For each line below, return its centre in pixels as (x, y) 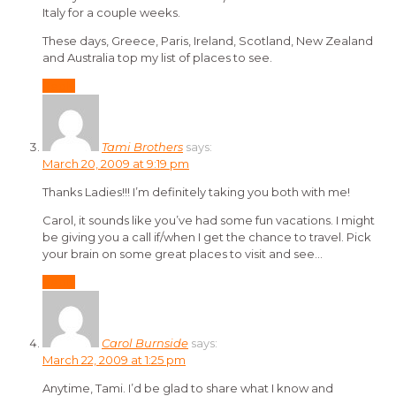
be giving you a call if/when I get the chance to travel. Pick (207, 237)
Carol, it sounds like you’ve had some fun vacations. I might (209, 221)
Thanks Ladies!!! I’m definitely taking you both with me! (196, 192)
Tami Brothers (142, 147)
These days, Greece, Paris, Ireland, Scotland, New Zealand (208, 41)
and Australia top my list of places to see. (157, 58)
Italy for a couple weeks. (111, 13)
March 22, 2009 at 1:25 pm (114, 360)
